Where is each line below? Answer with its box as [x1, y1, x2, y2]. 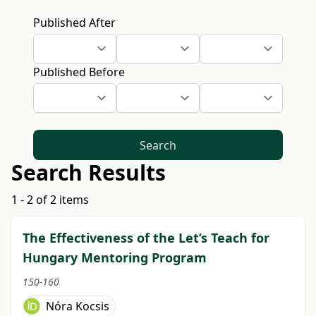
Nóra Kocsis [46, 298, 109, 315]
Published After [33, 15, 116, 30]
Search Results [11, 158, 166, 188]
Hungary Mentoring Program [23, 249, 207, 267]
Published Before [33, 64, 126, 80]
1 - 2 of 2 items [11, 192, 89, 208]
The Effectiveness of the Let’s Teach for [23, 229, 269, 247]
